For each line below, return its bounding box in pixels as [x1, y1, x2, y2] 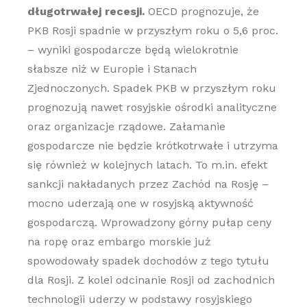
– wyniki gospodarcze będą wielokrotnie [27, 43, 238, 56]
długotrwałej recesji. [27, 5, 145, 18]
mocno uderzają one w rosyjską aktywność [27, 197, 254, 210]
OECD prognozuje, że [144, 5, 259, 18]
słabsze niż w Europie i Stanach [27, 62, 197, 75]
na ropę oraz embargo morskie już [27, 235, 211, 248]
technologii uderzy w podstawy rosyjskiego [27, 293, 252, 306]
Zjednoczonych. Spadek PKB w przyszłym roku [27, 82, 276, 95]
